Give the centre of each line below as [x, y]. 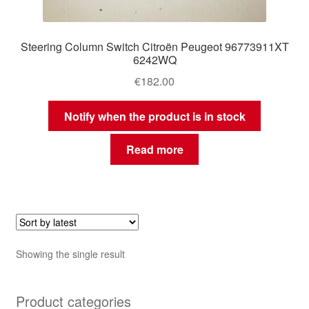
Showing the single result [70, 254]
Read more [154, 150]
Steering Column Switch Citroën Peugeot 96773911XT [154, 47]
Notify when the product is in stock [154, 116]
